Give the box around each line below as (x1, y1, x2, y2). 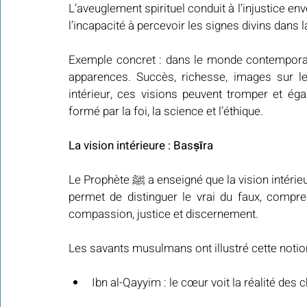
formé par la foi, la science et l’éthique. (69, 103, 263, 121)
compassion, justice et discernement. (69, 206, 258, 223)
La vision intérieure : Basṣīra (69, 137, 213, 155)
